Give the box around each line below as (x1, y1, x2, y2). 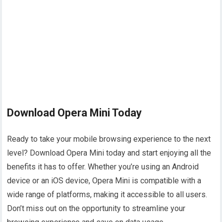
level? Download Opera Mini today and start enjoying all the (7, 148, 212, 158)
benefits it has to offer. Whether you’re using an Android (7, 162, 199, 172)
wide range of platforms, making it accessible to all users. (7, 190, 208, 200)
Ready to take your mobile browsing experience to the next (7, 134, 211, 144)
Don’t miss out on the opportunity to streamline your (7, 204, 186, 214)
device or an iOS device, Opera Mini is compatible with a (7, 176, 202, 186)
